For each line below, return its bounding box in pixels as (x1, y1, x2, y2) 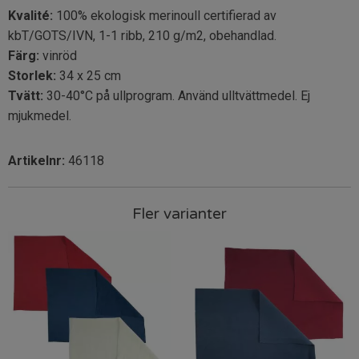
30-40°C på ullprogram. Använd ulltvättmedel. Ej (43, 87, 310, 103)
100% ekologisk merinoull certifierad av (53, 7, 276, 23)
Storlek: (8, 67, 56, 83)
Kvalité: (8, 7, 53, 23)
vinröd (39, 47, 77, 63)
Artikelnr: (8, 152, 68, 168)
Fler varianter (132, 204, 227, 223)
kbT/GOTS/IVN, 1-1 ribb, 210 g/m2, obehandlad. (8, 27, 276, 43)
